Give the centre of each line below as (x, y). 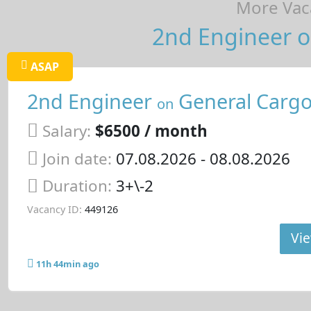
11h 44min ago (67, 264)
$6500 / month (151, 131)
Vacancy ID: (54, 210)
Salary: (66, 131)
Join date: (77, 158)
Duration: (79, 186)
